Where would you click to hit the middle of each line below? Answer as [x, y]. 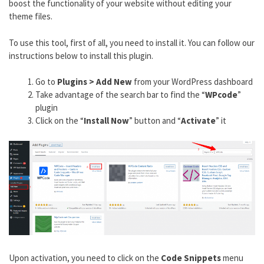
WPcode [221, 95]
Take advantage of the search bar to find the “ [120, 95]
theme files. [31, 16]
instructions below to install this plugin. [81, 55]
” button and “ [155, 121]
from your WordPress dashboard [193, 82]
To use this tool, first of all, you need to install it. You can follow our [132, 42]
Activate [198, 121]
